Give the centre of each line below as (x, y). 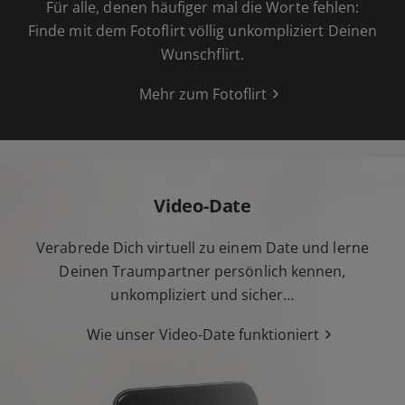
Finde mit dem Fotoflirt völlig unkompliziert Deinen (202, 31)
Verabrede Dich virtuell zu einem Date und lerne (202, 248)
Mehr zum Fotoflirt (202, 94)
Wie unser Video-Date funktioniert (202, 335)
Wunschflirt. (202, 55)
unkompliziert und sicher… (202, 295)
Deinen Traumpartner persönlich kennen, (202, 272)
